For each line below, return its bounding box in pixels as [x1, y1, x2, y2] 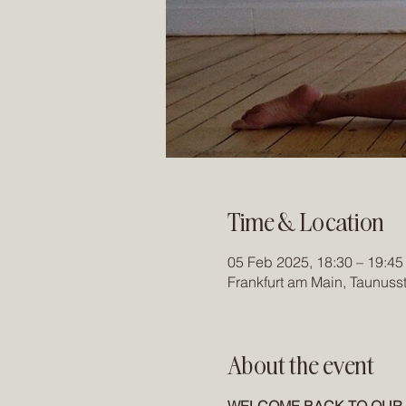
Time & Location [227, 205, 384, 237]
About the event [227, 348, 374, 380]
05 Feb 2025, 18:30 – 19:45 [227, 253, 403, 271]
